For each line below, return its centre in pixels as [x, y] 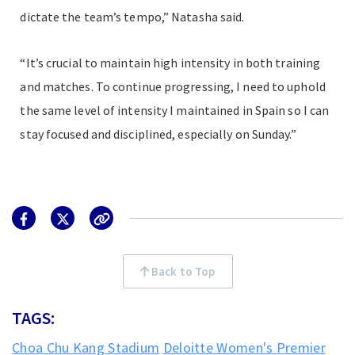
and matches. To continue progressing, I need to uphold [173, 87]
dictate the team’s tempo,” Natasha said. [132, 17]
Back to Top [182, 272]
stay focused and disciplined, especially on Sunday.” [158, 134]
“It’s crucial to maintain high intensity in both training [170, 63]
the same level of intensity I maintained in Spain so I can [175, 111]
